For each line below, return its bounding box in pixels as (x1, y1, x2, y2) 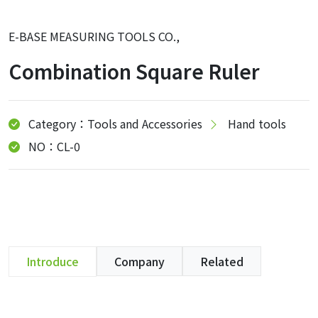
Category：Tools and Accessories (28, 115, 202, 132)
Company (114, 253, 165, 270)
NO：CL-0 (28, 138, 80, 155)
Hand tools (228, 115, 286, 132)
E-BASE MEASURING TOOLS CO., (9, 28, 180, 45)
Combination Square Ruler (9, 57, 260, 85)
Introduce (26, 253, 79, 270)
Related (200, 253, 243, 270)
